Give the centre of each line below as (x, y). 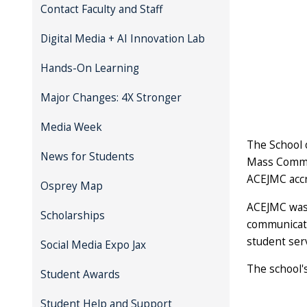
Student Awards (80, 275)
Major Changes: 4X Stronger (111, 98)
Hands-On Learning (89, 69)
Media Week (71, 127)
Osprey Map (71, 186)
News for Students (87, 157)
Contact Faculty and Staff (101, 10)
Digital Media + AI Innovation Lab (122, 39)
